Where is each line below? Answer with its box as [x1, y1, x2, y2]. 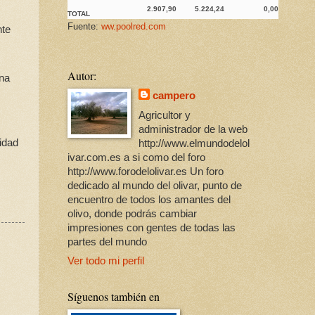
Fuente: [67, 21, 101, 32]
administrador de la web [139, 123, 248, 135]
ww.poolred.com [101, 21, 166, 32]
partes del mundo [67, 236, 147, 247]
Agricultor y [139, 109, 191, 121]
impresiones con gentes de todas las [67, 221, 236, 233]
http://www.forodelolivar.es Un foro [67, 165, 224, 177]
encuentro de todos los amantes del [67, 193, 231, 205]
